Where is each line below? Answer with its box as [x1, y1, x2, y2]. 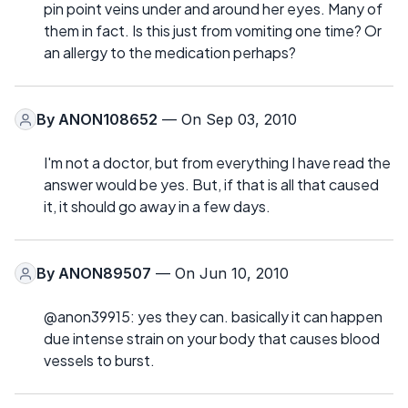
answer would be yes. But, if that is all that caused [44, 175, 379, 195]
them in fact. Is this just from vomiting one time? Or [44, 21, 382, 41]
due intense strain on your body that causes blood [44, 329, 380, 349]
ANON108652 [58, 110, 158, 129]
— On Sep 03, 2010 [158, 110, 297, 129]
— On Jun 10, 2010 [151, 264, 289, 283]
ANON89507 [58, 264, 151, 283]
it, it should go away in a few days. [44, 197, 270, 217]
